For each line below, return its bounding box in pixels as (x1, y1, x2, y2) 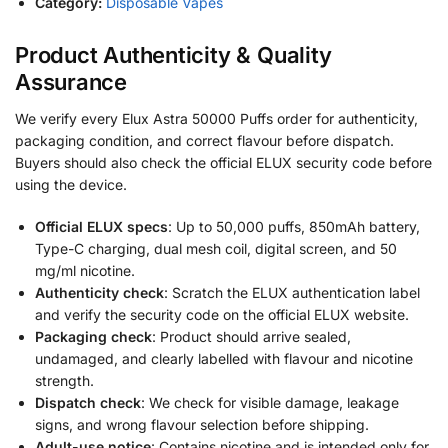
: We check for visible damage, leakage (141, 393, 399, 411)
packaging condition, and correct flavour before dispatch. (15, 132, 394, 150)
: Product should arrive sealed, (152, 327, 351, 345)
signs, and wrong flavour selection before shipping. (35, 415, 369, 433)
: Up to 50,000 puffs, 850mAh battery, (168, 217, 420, 235)
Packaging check (35, 327, 152, 345)
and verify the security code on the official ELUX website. (35, 305, 409, 323)
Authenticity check (35, 283, 164, 301)
